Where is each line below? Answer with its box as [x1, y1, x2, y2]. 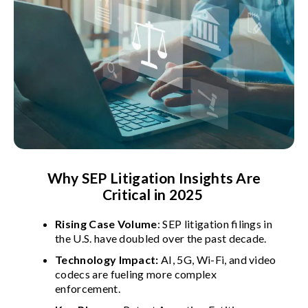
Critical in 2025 [102, 185, 206, 203]
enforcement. [55, 281, 120, 295]
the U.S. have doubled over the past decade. [55, 231, 267, 245]
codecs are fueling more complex [55, 267, 217, 280]
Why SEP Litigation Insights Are [47, 168, 261, 186]
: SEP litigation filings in [157, 217, 273, 230]
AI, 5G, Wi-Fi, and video [161, 252, 276, 266]
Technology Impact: [55, 252, 162, 266]
